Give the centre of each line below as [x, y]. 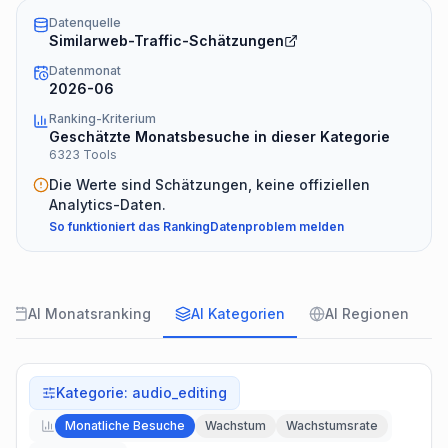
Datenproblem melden [277, 226]
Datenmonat [85, 70]
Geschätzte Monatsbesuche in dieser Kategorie [219, 136]
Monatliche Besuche [125, 425]
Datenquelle [85, 22]
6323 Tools [83, 154]
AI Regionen [367, 313]
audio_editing [179, 392]
